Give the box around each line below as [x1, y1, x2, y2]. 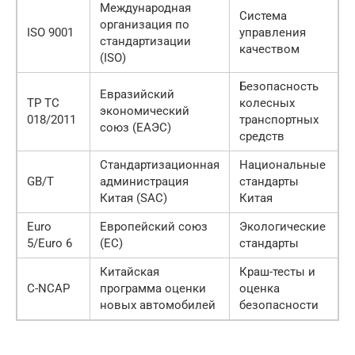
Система [239, 8, 287, 23]
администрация [100, 174, 189, 189]
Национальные [239, 157, 326, 172]
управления [239, 25, 306, 40]
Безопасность [239, 78, 319, 94]
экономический [100, 103, 189, 118]
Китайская [100, 264, 159, 279]
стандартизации [100, 33, 191, 48]
